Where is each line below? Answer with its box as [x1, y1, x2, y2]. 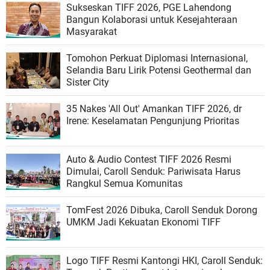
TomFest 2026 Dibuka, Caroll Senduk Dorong [66, 204, 257, 216]
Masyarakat [66, 26, 117, 37]
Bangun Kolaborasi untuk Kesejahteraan [66, 14, 237, 25]
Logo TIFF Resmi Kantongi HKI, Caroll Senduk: [66, 255, 263, 266]
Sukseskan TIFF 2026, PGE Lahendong [66, 2, 231, 13]
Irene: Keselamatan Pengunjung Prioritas [66, 115, 239, 127]
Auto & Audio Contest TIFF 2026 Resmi [66, 154, 231, 165]
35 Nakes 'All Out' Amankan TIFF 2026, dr [66, 103, 242, 115]
